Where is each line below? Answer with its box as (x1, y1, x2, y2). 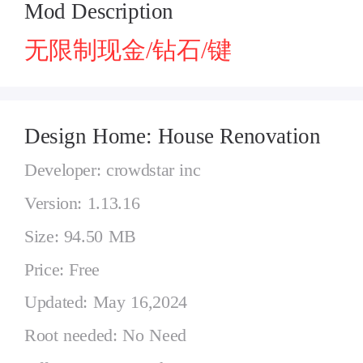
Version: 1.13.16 (24, 193, 140, 213)
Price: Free (24, 259, 100, 280)
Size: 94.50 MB (24, 226, 136, 246)
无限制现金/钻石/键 (24, 36, 232, 63)
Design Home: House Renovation (24, 123, 321, 148)
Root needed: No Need (24, 326, 186, 346)
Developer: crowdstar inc (24, 160, 201, 181)
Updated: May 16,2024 (24, 293, 187, 313)
